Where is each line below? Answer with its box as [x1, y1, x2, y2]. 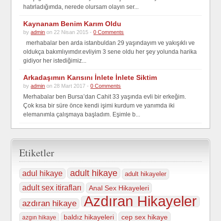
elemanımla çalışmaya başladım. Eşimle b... [23, 111, 141, 118]
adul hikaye [22, 169, 63, 178]
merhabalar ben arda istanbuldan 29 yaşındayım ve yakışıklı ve [23, 39, 195, 46]
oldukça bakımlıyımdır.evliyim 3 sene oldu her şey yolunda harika [23, 48, 197, 55]
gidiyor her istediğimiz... [23, 57, 87, 64]
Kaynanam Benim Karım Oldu [23, 20, 122, 28]
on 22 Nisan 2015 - [45, 29, 94, 35]
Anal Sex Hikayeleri [89, 184, 149, 192]
